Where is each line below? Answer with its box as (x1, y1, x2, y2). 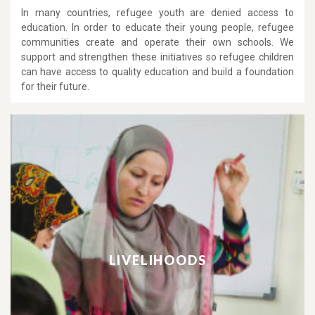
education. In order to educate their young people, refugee (21, 22, 294, 33)
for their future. (21, 81, 89, 92)
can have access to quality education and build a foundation (21, 66, 294, 77)
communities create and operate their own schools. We (21, 37, 294, 48)
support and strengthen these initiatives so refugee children (21, 51, 294, 63)
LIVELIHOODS (108, 252, 207, 268)
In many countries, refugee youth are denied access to (21, 7, 294, 18)
